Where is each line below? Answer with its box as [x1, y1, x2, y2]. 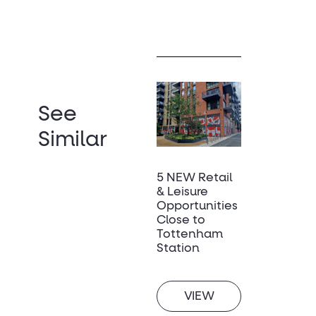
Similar [38, 130, 107, 152]
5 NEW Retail [157, 172, 232, 185]
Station [157, 243, 200, 255]
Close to [157, 214, 205, 227]
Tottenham [157, 229, 223, 241]
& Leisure [157, 186, 208, 199]
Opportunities [157, 200, 238, 213]
